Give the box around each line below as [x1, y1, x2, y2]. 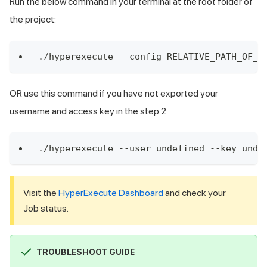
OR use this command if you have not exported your [10, 87, 218, 99]
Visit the [23, 187, 58, 198]
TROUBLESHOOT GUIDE [36, 247, 135, 257]
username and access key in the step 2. [10, 105, 168, 117]
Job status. [23, 202, 69, 214]
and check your [163, 187, 226, 198]
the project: [10, 13, 56, 25]
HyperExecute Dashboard [58, 187, 163, 198]
